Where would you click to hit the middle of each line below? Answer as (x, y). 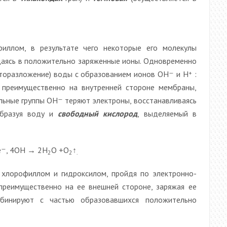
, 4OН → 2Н (27, 150)
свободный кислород (98, 113)
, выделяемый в (167, 113)
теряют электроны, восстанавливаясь (130, 100)
